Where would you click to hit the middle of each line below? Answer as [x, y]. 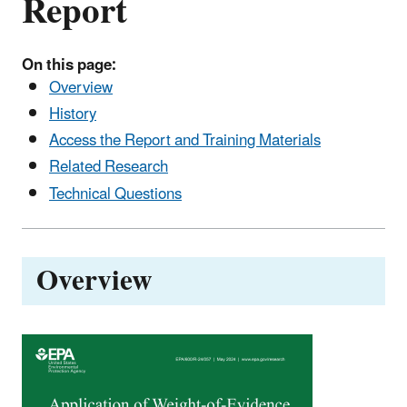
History [73, 114]
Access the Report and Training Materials [185, 141]
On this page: [69, 65]
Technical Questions [115, 194]
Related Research [109, 168]
